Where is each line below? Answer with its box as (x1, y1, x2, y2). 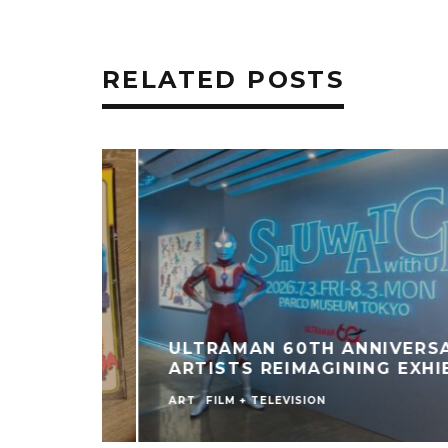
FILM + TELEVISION (167, 393, 288, 407)
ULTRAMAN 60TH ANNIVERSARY (130, 338, 441, 358)
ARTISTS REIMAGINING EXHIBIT (130, 358, 438, 378)
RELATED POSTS (102, 65, 345, 95)
